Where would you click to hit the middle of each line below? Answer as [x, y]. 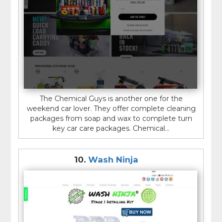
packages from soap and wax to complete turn [111, 119]
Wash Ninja [113, 160]
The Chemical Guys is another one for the [111, 99]
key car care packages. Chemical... [111, 129]
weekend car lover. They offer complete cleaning [111, 109]
